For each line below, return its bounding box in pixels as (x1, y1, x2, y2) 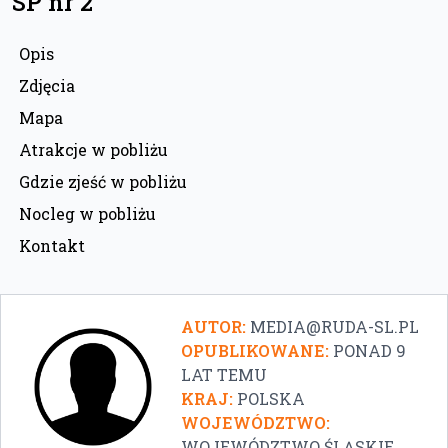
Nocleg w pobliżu (19, 202, 156, 224)
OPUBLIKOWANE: (181, 339, 329, 361)
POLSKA (237, 387, 305, 409)
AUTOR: (181, 315, 246, 337)
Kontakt (19, 234, 85, 256)
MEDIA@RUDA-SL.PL (250, 315, 419, 337)
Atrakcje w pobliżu (19, 138, 168, 160)
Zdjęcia (19, 74, 75, 96)
